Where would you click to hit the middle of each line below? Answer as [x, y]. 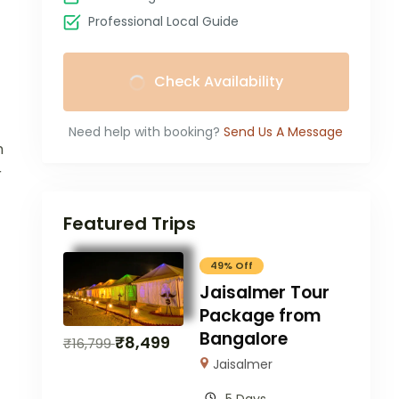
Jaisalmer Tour [264, 293]
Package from [260, 316]
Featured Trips [129, 224]
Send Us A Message [284, 132]
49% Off [231, 266]
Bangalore [243, 339]
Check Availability [218, 82]
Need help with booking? [145, 132]
